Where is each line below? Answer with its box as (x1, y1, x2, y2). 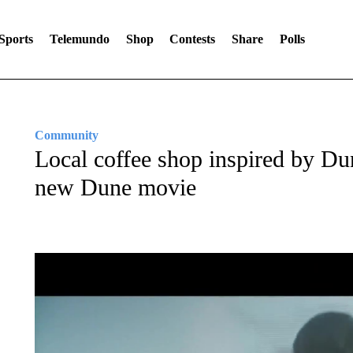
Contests (169, 32, 216, 46)
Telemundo (49, 32, 110, 46)
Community (34, 128, 98, 142)
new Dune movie (34, 174, 196, 200)
